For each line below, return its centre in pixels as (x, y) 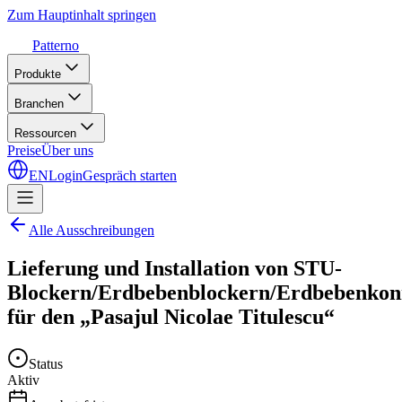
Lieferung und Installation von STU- (175, 268)
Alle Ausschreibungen (92, 230)
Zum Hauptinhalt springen (82, 15)
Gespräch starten (130, 175)
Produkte (38, 74)
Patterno (56, 45)
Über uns (67, 150)
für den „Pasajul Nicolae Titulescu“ (171, 316)
